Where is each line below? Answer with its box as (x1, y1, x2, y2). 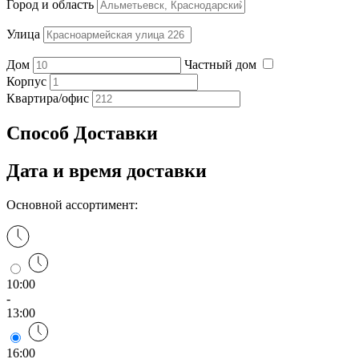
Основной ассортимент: (6, 198, 138, 212)
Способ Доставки (6, 123, 158, 144)
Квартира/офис (6, 91, 89, 105)
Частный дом (184, 57, 260, 71)
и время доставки (53, 160, 207, 182)
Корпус (6, 74, 46, 88)
